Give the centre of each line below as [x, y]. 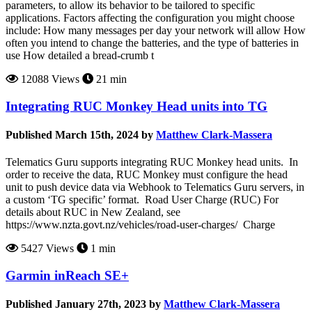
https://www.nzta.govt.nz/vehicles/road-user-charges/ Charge [140, 225]
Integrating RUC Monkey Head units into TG [136, 106]
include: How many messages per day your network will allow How [156, 30]
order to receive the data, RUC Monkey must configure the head [147, 175]
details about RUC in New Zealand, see [93, 212]
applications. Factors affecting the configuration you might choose [150, 17]
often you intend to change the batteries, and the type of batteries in [152, 42]
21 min [110, 79]
